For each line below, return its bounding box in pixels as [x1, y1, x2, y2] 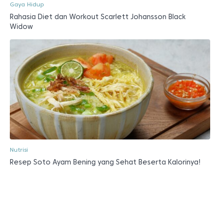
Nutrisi [10, 146, 28, 153]
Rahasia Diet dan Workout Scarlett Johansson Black [10, 13, 186, 21]
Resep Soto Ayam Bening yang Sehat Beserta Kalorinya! [10, 158, 201, 166]
